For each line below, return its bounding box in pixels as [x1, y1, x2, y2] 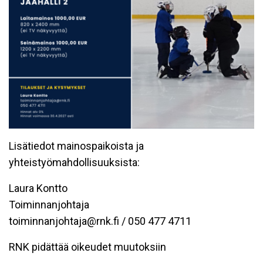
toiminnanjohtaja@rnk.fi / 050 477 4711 [9, 214, 191, 227]
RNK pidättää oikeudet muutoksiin [9, 240, 166, 253]
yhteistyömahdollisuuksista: [9, 156, 140, 168]
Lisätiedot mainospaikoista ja [9, 139, 144, 152]
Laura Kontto [9, 181, 68, 194]
